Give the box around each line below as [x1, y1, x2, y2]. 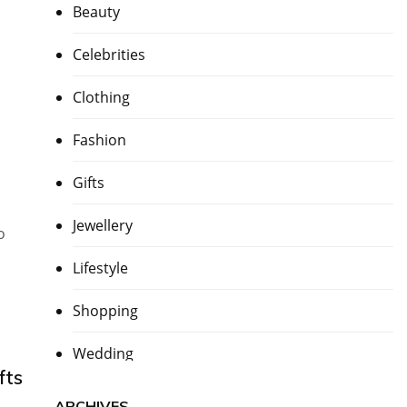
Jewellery [72, 215, 133, 235]
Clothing [72, 87, 130, 107]
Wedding [72, 343, 134, 363]
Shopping [72, 301, 138, 321]
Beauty [72, 2, 120, 22]
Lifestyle [72, 258, 128, 278]
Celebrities [72, 45, 145, 65]
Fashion [72, 130, 126, 150]
